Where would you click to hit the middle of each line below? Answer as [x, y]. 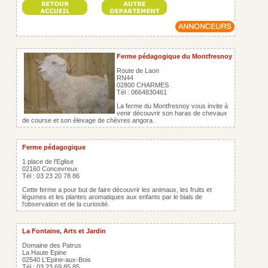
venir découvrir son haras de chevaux [172, 113]
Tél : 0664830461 [142, 92]
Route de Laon [138, 71]
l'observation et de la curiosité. [66, 204]
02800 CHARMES [143, 85]
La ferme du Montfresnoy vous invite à [172, 106]
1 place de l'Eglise [48, 162]
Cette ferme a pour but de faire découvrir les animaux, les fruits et [117, 190]
